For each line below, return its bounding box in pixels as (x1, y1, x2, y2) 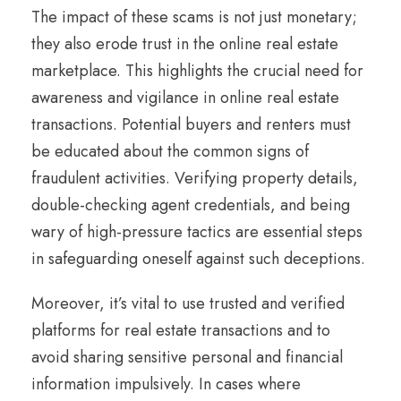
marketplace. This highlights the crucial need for (31, 58, 363, 82)
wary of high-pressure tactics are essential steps (31, 219, 363, 243)
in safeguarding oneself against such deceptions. (31, 246, 365, 270)
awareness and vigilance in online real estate (31, 85, 339, 109)
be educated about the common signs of (31, 139, 309, 163)
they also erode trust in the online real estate (31, 31, 338, 55)
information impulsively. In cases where (31, 371, 301, 396)
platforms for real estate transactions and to (31, 318, 330, 342)
